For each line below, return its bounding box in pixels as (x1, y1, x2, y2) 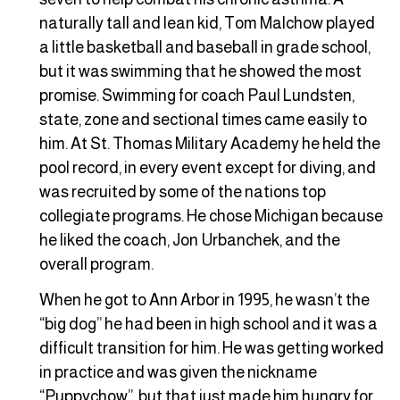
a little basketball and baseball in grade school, (39, 37, 371, 56)
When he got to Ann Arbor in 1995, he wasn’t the (39, 290, 370, 309)
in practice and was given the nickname (39, 362, 317, 381)
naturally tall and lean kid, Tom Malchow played (39, 13, 375, 32)
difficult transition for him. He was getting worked (39, 338, 384, 357)
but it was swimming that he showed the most (39, 62, 362, 80)
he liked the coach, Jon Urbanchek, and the (39, 230, 340, 249)
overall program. (39, 254, 154, 273)
